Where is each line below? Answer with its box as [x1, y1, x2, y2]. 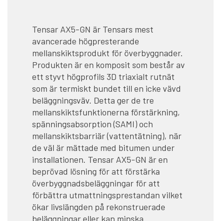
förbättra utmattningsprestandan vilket [32, 189, 183, 201]
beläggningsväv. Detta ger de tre [32, 95, 154, 106]
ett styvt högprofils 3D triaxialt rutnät [32, 71, 175, 82]
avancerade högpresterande [32, 36, 139, 47]
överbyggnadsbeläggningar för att [32, 178, 160, 189]
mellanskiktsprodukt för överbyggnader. [32, 47, 183, 59]
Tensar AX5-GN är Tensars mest [32, 24, 153, 35]
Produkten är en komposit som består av [32, 59, 185, 71]
